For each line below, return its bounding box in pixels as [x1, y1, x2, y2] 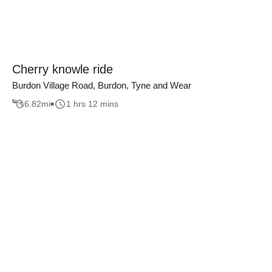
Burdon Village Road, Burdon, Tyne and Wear [12, 80, 191, 90]
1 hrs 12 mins [66, 99, 118, 109]
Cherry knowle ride [12, 62, 113, 76]
